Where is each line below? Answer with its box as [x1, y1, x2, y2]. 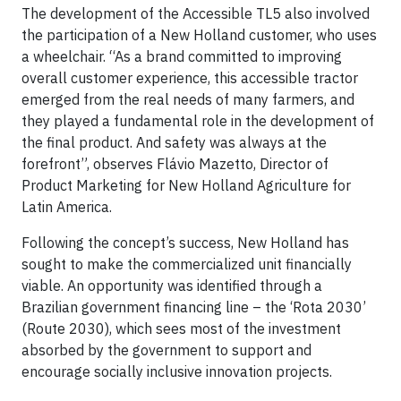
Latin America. [21, 198, 112, 216]
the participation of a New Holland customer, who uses [21, 26, 377, 44]
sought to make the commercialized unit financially [21, 255, 352, 273]
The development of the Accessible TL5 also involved [21, 4, 370, 22]
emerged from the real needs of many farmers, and [21, 90, 354, 108]
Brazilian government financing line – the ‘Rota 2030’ [21, 298, 366, 316]
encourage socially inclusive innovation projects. [21, 363, 332, 380]
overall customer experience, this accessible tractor [21, 69, 358, 87]
